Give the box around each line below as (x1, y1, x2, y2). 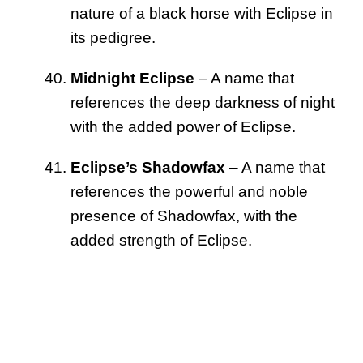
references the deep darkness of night (70, 93, 335, 111)
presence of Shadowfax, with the (70, 207, 297, 224)
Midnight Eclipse (70, 69, 194, 87)
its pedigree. (70, 28, 156, 46)
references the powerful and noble (70, 182, 308, 200)
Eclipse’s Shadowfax (70, 158, 225, 176)
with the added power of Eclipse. (70, 117, 296, 135)
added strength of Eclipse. (70, 231, 252, 249)
